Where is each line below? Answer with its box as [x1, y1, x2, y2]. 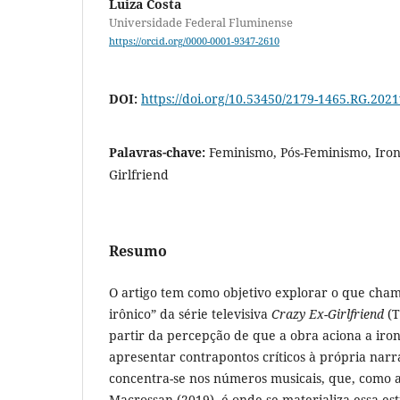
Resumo [109, 241, 167, 262]
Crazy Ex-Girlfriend [271, 305, 387, 323]
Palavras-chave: [109, 144, 209, 162]
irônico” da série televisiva [109, 305, 271, 323]
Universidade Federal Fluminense [109, 14, 293, 31]
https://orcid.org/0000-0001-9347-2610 [109, 35, 279, 48]
